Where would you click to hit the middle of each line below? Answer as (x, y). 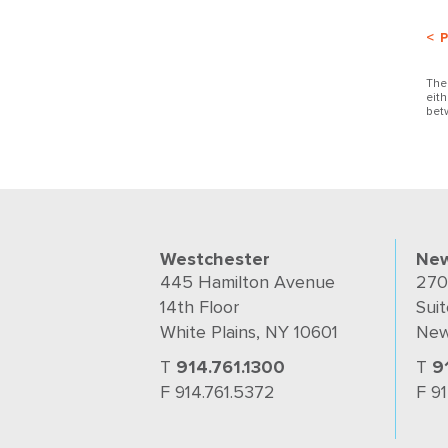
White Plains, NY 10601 (249, 332)
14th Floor (199, 307)
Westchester (215, 259)
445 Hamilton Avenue (247, 282)
